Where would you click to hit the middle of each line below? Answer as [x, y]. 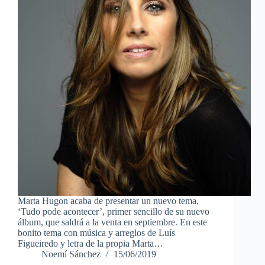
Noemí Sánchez [71, 254]
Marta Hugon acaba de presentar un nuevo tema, [108, 201]
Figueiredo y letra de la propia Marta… [91, 244]
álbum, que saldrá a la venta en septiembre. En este [112, 222]
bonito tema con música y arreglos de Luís [96, 233]
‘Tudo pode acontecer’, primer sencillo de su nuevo [114, 212]
